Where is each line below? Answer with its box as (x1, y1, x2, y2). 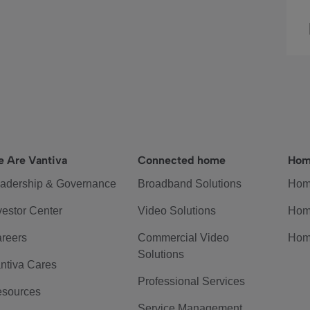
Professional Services (138, 275, 246, 287)
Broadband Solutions (138, 178, 242, 190)
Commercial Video (138, 232, 230, 244)
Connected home (138, 154, 226, 167)
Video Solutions (138, 205, 217, 217)
